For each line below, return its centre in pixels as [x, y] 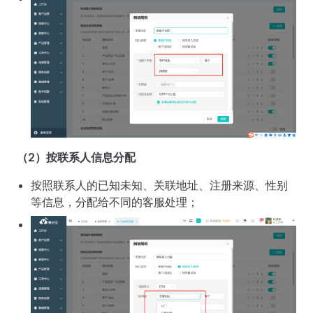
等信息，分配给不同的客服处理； [115, 202]
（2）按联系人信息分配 [76, 157]
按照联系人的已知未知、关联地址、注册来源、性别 [159, 185]
